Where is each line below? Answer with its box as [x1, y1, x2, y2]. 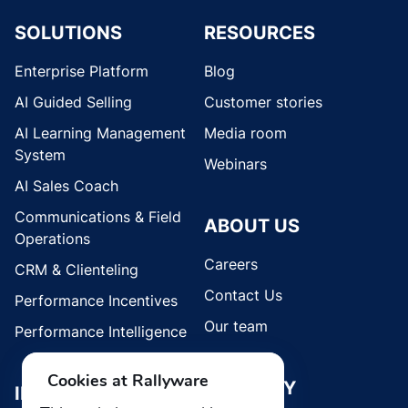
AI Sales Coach [15, 176, 118, 195]
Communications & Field [15, 207, 181, 226]
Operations [15, 229, 90, 248]
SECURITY [204, 376, 296, 399]
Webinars [204, 154, 267, 173]
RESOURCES [204, 21, 315, 44]
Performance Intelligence [15, 321, 187, 341]
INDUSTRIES [15, 382, 125, 404]
